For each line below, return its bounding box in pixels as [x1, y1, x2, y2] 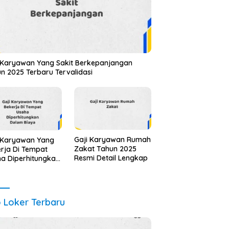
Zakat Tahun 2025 [74, 144, 136, 154]
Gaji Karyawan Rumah [74, 135, 151, 145]
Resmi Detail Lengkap [74, 153, 148, 163]
